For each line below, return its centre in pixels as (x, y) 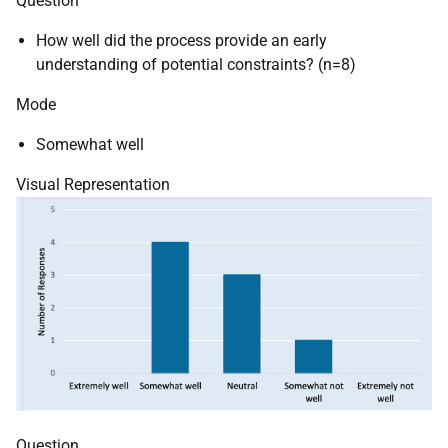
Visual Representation (93, 184)
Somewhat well (90, 144)
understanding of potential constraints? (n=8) (196, 64)
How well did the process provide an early (181, 40)
